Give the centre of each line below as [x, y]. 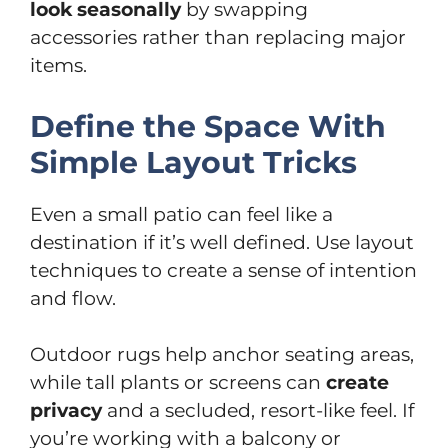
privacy [66, 410]
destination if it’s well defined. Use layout [222, 242]
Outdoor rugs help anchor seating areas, [222, 354]
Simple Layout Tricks [193, 162]
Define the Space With [208, 126]
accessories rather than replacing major [218, 37]
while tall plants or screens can [178, 382]
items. [58, 65]
